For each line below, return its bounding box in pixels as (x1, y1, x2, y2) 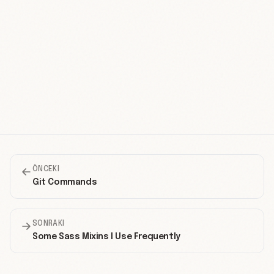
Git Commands (32, 177, 97, 187)
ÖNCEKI (32, 165, 59, 173)
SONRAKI (32, 220, 65, 228)
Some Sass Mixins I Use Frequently (32, 232, 180, 241)
